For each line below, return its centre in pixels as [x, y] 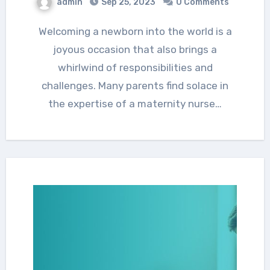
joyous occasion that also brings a [135, 49]
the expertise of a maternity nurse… [135, 103]
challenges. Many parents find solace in [135, 85]
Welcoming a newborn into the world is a [42, 31]
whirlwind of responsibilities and [135, 67]
